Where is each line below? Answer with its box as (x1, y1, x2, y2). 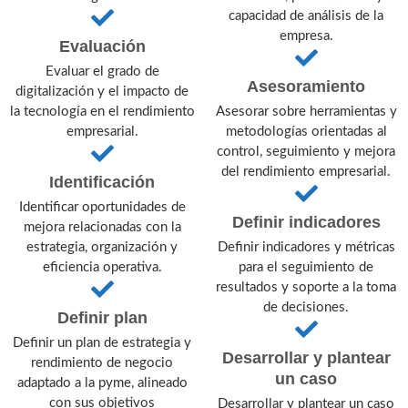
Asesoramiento (247, 76, 365, 96)
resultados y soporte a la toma (216, 280, 396, 294)
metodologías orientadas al (225, 124, 387, 138)
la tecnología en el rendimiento (9, 104, 195, 118)
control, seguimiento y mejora (217, 144, 395, 158)
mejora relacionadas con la (23, 219, 181, 234)
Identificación (49, 172, 155, 191)
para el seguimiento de (239, 260, 373, 274)
